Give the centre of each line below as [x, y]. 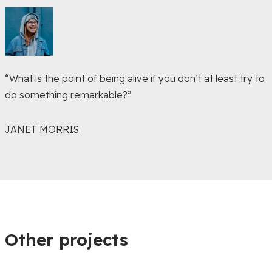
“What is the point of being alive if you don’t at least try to [134, 78]
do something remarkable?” [68, 95]
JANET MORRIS [42, 129]
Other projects [66, 240]
